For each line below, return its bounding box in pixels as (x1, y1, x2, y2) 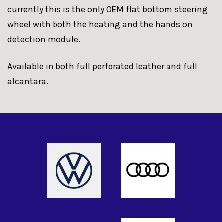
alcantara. (7, 76, 50, 87)
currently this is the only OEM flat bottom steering (7, 4, 208, 15)
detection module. (7, 34, 82, 45)
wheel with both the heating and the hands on (7, 19, 193, 30)
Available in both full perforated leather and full (7, 61, 197, 72)
